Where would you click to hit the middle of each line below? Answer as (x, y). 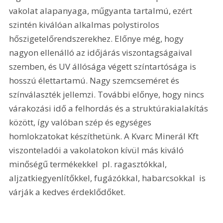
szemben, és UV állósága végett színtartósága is (104, 66)
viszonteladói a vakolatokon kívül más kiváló (98, 150)
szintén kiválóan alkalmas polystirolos (85, 24)
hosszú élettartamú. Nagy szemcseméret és (95, 80)
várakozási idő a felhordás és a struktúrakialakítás (110, 108)
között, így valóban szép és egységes (81, 122)
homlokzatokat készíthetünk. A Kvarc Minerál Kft (105, 136)
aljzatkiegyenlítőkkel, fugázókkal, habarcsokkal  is (109, 178)
